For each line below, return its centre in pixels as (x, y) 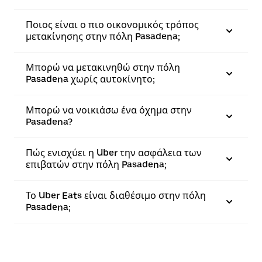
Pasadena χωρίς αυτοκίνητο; (90, 79)
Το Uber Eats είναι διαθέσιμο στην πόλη (116, 196)
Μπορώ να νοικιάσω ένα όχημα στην (109, 110)
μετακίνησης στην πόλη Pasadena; (103, 37)
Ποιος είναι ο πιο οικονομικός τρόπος (112, 25)
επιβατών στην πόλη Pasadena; (96, 165)
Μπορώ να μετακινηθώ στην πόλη (103, 68)
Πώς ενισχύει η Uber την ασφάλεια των (114, 153)
